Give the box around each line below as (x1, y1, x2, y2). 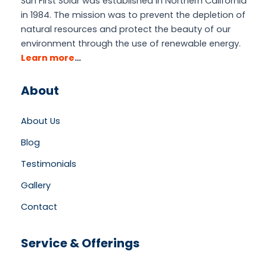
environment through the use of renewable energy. (21, 37, 241, 49)
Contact (21, 200, 57, 213)
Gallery (21, 179, 51, 191)
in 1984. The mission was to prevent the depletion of (21, 8, 246, 21)
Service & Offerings (21, 234, 139, 252)
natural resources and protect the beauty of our (21, 23, 231, 35)
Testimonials (21, 157, 76, 170)
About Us (21, 114, 60, 127)
